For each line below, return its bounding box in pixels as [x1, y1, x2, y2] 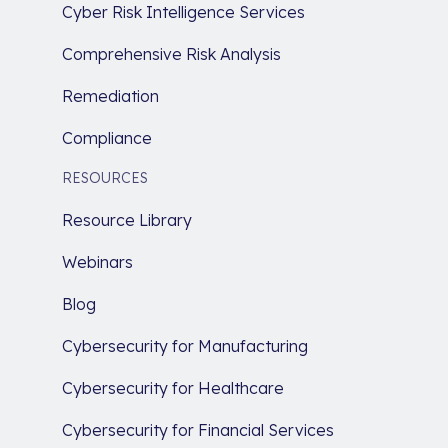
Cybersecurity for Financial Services [62, 419, 334, 440]
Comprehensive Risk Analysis [62, 43, 281, 64]
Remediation [62, 85, 159, 106]
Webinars [62, 251, 133, 272]
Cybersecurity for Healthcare [62, 377, 284, 398]
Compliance [62, 127, 152, 148]
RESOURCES [62, 168, 148, 187]
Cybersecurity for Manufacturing [62, 335, 308, 356]
